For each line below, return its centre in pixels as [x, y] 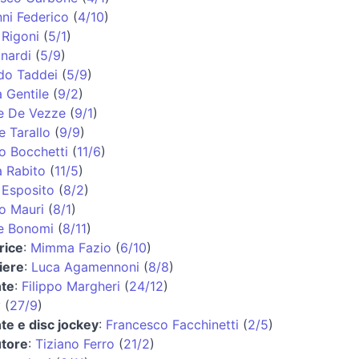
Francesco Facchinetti [172, 324]
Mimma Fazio [71, 247]
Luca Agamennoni [85, 266]
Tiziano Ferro [75, 343]
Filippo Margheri [71, 286]
